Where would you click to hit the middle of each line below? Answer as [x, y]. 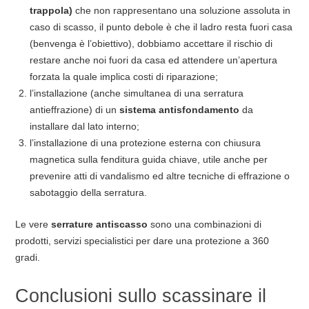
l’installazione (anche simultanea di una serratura [137, 93]
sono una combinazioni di [204, 224]
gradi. [27, 257]
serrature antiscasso [99, 224]
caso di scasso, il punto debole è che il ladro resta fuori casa [161, 27]
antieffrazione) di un [75, 110]
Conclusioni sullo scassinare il [140, 296]
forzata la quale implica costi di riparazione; [124, 77]
